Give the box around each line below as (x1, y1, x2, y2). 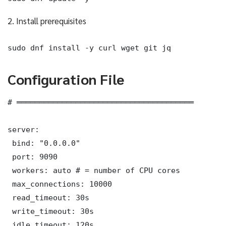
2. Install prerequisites (8, 15, 86, 26)
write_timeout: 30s (8, 206, 94, 215)
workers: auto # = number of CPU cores (8, 165, 180, 175)
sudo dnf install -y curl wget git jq (8, 43, 171, 52)
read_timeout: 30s (8, 193, 89, 202)
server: (8, 125, 39, 134)
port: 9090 (8, 152, 58, 161)
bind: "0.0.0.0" (8, 138, 80, 147)
